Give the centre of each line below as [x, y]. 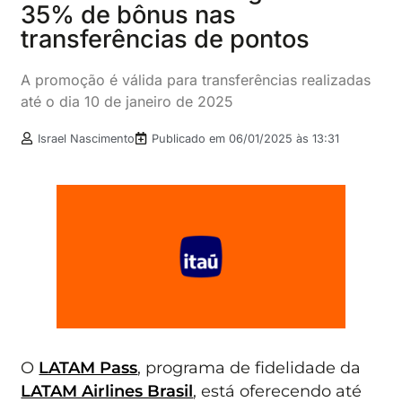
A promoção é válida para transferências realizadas [196, 79]
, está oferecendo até [278, 390]
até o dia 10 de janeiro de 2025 [127, 101]
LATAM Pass [88, 367]
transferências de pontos [166, 39]
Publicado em [191, 138]
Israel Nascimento [87, 138]
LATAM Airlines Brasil [107, 390]
